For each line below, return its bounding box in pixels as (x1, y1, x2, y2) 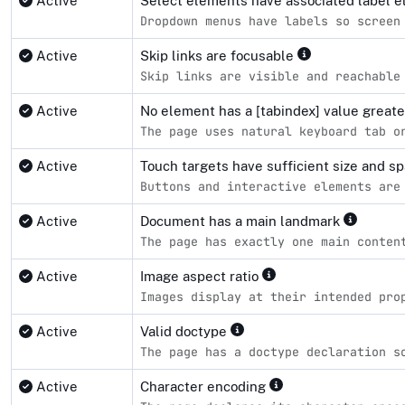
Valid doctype (140, 324, 231, 340)
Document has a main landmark (140, 213, 344, 230)
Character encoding (140, 379, 269, 395)
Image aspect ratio (140, 268, 262, 285)
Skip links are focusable (140, 48, 297, 64)
